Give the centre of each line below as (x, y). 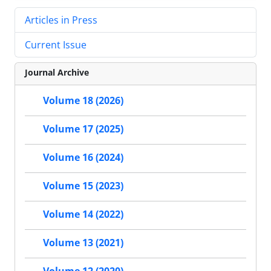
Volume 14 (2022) (83, 214)
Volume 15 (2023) (83, 186)
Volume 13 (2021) (83, 243)
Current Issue (56, 44)
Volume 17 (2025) (83, 129)
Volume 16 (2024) (83, 158)
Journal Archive (57, 72)
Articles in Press (61, 20)
